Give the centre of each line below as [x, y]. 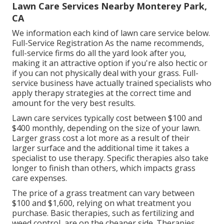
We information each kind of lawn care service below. [111, 33]
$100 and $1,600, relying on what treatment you [101, 203]
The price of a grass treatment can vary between [103, 193]
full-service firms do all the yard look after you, [99, 53]
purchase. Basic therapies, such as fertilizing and [103, 213]
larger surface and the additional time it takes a [100, 148]
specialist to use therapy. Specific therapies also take [110, 158]
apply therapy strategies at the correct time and [101, 93]
